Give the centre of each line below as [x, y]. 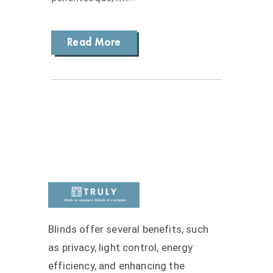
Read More [94, 42]
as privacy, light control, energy [121, 248]
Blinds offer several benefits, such [128, 229]
